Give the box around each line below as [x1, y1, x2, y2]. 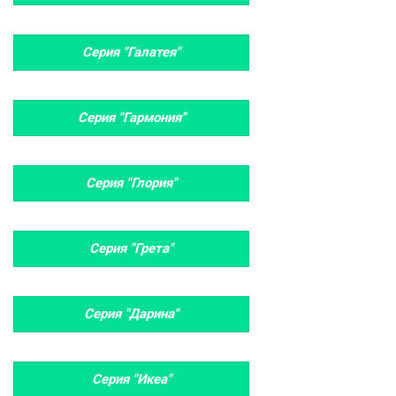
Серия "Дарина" [84, 306, 179, 322]
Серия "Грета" [89, 240, 173, 256]
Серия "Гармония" [77, 110, 186, 126]
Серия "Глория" [86, 175, 177, 191]
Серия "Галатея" [82, 44, 180, 60]
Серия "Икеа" [91, 371, 171, 387]
